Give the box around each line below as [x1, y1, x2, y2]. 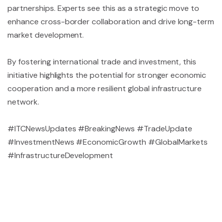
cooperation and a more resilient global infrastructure [7, 83, 202, 94]
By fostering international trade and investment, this [7, 56, 197, 67]
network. [7, 97, 39, 107]
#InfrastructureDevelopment [7, 150, 113, 161]
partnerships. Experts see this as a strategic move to [7, 3, 200, 13]
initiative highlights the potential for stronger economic [7, 70, 207, 80]
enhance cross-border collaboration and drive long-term [7, 16, 215, 27]
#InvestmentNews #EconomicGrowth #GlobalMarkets [7, 137, 208, 147]
